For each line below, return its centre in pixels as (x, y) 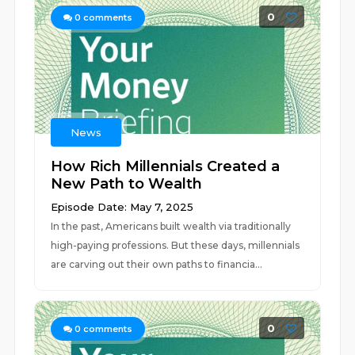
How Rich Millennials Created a (166, 166)
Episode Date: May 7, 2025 (122, 207)
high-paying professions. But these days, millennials (176, 245)
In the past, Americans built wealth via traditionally (171, 226)
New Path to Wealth (127, 184)
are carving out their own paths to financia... (157, 264)
